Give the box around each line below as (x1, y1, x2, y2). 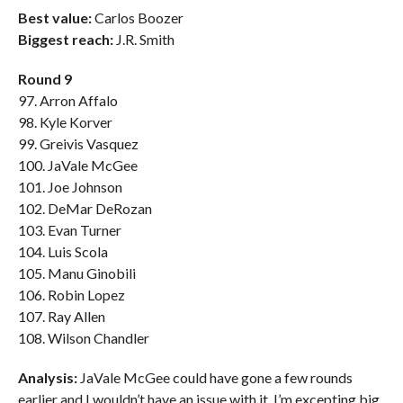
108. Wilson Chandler (17, 329, 149, 346)
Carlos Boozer (91, 9, 184, 26)
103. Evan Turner (17, 221, 121, 238)
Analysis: (17, 369, 80, 386)
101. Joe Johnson (17, 178, 122, 195)
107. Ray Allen (17, 308, 105, 325)
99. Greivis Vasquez (17, 135, 139, 152)
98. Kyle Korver (17, 113, 112, 130)
